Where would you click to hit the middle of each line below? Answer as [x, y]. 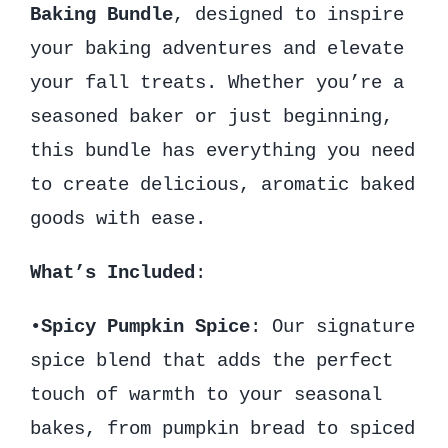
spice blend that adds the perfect [211, 360]
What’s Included [112, 272]
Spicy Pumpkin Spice [145, 326]
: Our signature [332, 326]
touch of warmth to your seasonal [205, 394]
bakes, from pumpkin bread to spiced [222, 428]
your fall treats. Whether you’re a [216, 82]
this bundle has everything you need [222, 150]
